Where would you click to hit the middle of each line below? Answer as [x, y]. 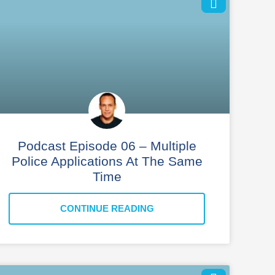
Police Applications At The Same [107, 161]
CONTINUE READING [107, 208]
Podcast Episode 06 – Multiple [107, 145]
